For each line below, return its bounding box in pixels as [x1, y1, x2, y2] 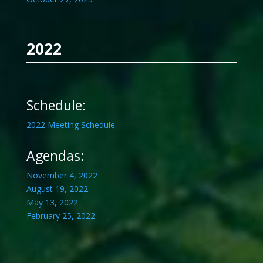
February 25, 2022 [26, 210, 95, 222]
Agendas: [26, 146, 85, 166]
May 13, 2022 [26, 197, 78, 208]
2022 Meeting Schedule [26, 119, 115, 131]
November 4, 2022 [26, 170, 97, 181]
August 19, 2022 [26, 183, 88, 195]
